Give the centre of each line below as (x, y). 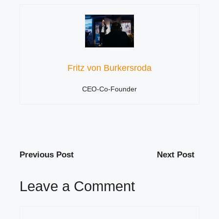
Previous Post (47, 154)
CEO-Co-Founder (109, 89)
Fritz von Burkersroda (109, 68)
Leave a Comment (77, 186)
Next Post (176, 154)
